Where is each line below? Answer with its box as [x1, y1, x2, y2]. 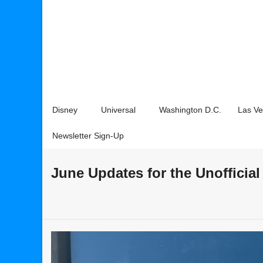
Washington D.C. [159, 105, 221, 114]
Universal [101, 105, 136, 114]
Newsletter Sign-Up [52, 131, 124, 140]
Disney [52, 105, 77, 114]
